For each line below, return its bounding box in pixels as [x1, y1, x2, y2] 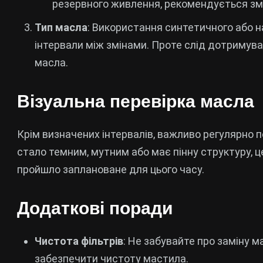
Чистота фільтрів [35, 235, 123, 247]
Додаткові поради [17, 198, 173, 218]
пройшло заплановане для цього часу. [17, 163, 204, 176]
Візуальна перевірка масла [17, 92, 254, 111]
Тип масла [35, 21, 87, 33]
